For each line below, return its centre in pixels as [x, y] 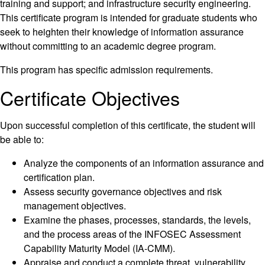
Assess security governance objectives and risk [123, 192]
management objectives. [75, 206]
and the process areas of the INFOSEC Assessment [132, 234]
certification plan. [59, 177]
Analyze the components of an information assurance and [144, 163]
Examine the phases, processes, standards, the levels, [137, 220]
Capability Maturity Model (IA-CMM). [99, 248]
